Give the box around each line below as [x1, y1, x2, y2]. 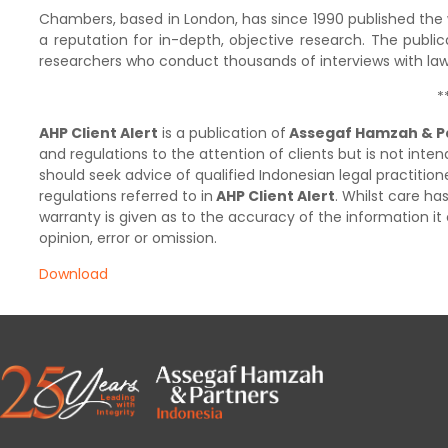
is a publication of [157, 123, 286, 143]
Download [38, 264, 108, 284]
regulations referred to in [38, 186, 213, 206]
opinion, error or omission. [38, 228, 217, 248]
